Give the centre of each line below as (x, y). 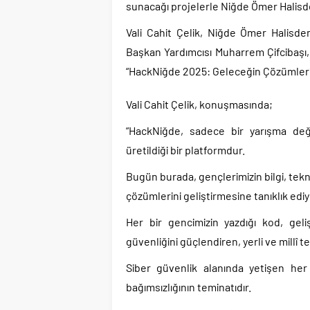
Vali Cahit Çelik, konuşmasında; (199, 104)
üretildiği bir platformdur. (185, 150)
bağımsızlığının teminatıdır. (189, 287)
